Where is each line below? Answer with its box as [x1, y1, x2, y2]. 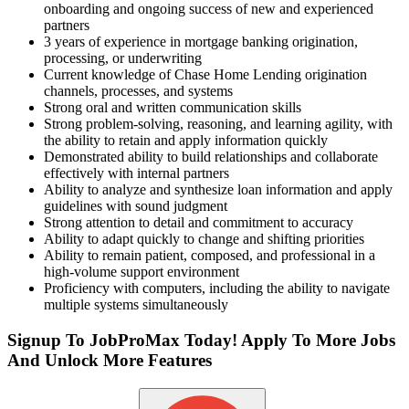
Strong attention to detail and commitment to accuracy [44, 215, 353, 231]
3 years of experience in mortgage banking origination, [44, 34, 358, 50]
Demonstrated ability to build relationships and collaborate [44, 149, 378, 165]
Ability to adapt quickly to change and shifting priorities [44, 231, 364, 247]
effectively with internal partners [44, 165, 229, 182]
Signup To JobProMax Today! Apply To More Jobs [7, 330, 395, 351]
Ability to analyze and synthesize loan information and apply [44, 182, 393, 198]
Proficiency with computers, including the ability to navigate [44, 280, 390, 297]
